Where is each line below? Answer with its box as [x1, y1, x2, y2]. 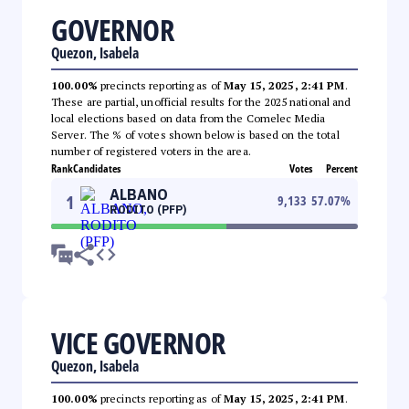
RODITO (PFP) [110, 202, 186, 216]
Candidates [73, 160, 121, 176]
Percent [326, 160, 358, 176]
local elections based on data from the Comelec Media [51, 110, 326, 125]
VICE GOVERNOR [51, 322, 225, 362]
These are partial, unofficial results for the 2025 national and [51, 94, 351, 109]
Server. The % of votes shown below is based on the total [51, 127, 340, 142]
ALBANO [110, 184, 168, 204]
